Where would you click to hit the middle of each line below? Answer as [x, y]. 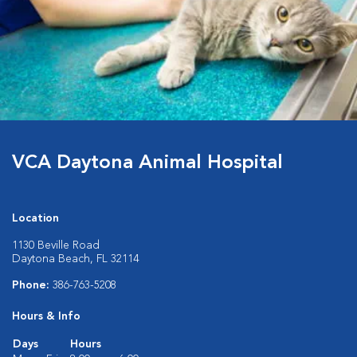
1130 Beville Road [56, 245]
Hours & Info [46, 316]
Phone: [32, 285]
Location [35, 218]
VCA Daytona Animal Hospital [147, 163]
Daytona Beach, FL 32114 [75, 259]
